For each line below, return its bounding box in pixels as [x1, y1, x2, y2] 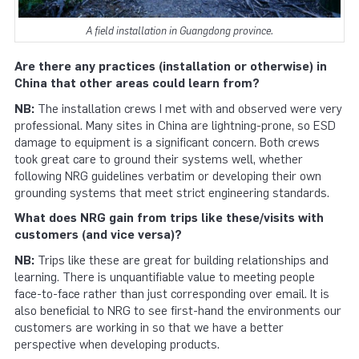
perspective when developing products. [14, 337, 220, 352]
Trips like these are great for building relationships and [34, 252, 329, 268]
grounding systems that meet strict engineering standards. [14, 185, 329, 200]
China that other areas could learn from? [14, 76, 260, 91]
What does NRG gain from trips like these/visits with [14, 211, 324, 226]
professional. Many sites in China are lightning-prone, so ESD [14, 118, 336, 133]
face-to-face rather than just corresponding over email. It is [14, 286, 329, 301]
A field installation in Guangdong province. [86, 25, 273, 38]
